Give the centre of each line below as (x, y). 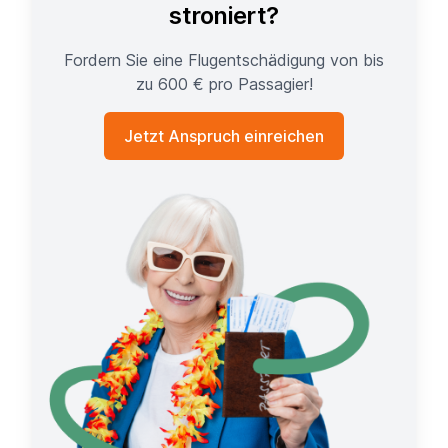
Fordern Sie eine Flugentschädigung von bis (224, 60)
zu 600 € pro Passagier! (224, 84)
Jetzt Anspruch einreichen (224, 136)
